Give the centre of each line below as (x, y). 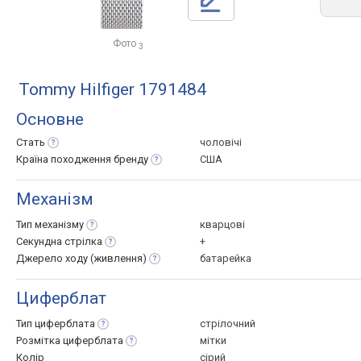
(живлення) (118, 258)
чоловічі (221, 142)
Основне (50, 119)
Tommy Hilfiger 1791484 (112, 89)
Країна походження (65, 159)
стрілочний (228, 324)
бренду (131, 159)
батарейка (226, 258)
